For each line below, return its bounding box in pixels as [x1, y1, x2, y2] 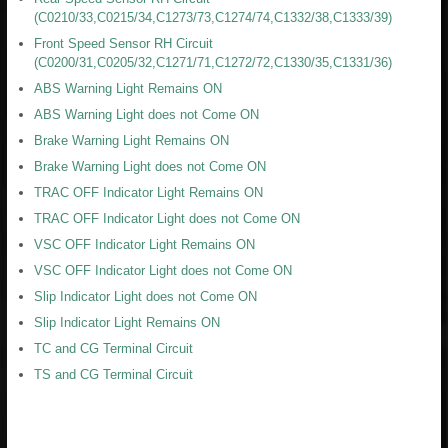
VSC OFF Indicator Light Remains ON [34, 236, 255, 252]
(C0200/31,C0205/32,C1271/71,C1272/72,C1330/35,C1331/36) [34, 54, 392, 70]
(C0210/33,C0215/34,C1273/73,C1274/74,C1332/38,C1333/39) [34, 9, 392, 25]
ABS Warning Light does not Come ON [34, 106, 259, 122]
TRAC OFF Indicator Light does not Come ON [34, 210, 300, 226]
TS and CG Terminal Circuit [34, 366, 193, 382]
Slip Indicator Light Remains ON [34, 314, 220, 330]
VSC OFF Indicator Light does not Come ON [34, 262, 292, 278]
